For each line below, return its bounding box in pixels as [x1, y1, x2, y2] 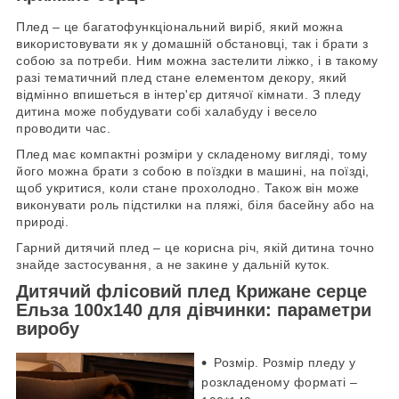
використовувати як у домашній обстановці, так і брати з [16, 37, 369, 52]
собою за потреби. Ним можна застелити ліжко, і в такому [16, 53, 379, 69]
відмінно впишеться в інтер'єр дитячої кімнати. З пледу [16, 87, 361, 102]
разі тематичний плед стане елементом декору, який [16, 70, 347, 85]
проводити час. [16, 121, 110, 136]
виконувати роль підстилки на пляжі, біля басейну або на [16, 198, 375, 213]
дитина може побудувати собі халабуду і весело [16, 104, 318, 119]
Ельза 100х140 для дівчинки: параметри [16, 300, 371, 321]
